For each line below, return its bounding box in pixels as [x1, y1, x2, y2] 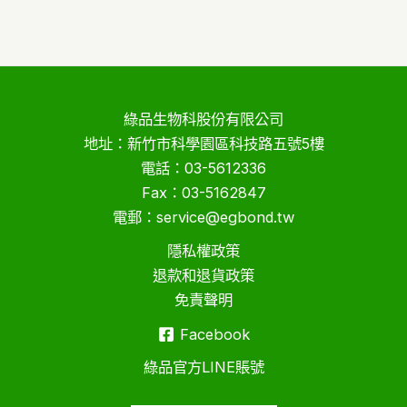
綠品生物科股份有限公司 [124, 109, 283, 128]
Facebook [179, 325, 250, 344]
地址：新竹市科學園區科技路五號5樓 [83, 134, 324, 153]
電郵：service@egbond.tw [113, 207, 294, 226]
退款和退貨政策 [153, 265, 254, 284]
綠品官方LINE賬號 [143, 357, 264, 376]
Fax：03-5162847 [141, 183, 266, 202]
